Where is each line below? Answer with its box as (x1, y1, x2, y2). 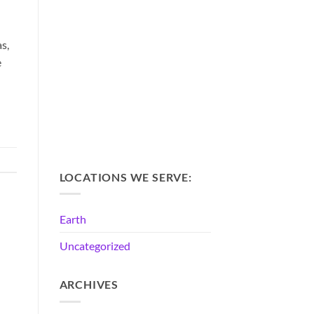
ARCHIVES (59, 278, 118, 292)
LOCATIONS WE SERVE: (59, 170, 192, 184)
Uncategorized (59, 239, 130, 253)
